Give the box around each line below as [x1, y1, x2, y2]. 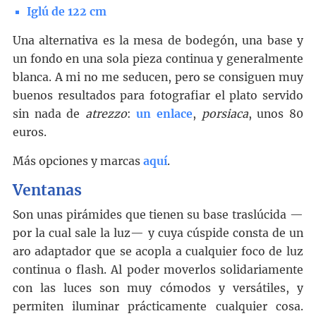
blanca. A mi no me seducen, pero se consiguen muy [12, 71, 304, 85]
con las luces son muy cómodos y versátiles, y [12, 281, 304, 296]
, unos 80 [248, 107, 304, 121]
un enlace [136, 107, 193, 121]
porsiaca [201, 107, 248, 121]
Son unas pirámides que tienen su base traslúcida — [12, 208, 304, 222]
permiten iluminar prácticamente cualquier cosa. [12, 300, 304, 314]
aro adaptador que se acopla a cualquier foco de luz [12, 245, 304, 259]
